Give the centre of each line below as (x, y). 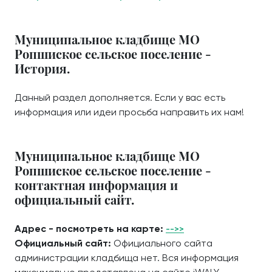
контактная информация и (96, 185)
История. (42, 68)
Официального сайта (163, 243)
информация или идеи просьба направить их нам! (129, 112)
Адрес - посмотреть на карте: (90, 229)
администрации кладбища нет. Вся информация (127, 258)
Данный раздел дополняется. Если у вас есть (120, 97)
